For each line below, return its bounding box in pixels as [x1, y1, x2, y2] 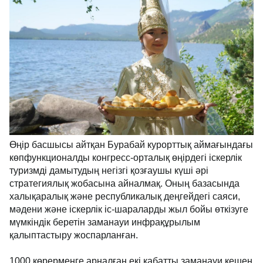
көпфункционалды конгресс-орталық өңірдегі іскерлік [9, 153, 242, 163]
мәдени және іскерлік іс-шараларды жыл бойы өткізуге [9, 204, 248, 215]
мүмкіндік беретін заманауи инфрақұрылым [9, 217, 200, 228]
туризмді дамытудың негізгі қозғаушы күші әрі [9, 166, 208, 176]
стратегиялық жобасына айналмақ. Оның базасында [9, 178, 240, 189]
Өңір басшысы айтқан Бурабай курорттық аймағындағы [9, 140, 253, 150]
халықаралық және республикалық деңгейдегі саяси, [9, 191, 240, 202]
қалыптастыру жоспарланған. [9, 230, 138, 241]
